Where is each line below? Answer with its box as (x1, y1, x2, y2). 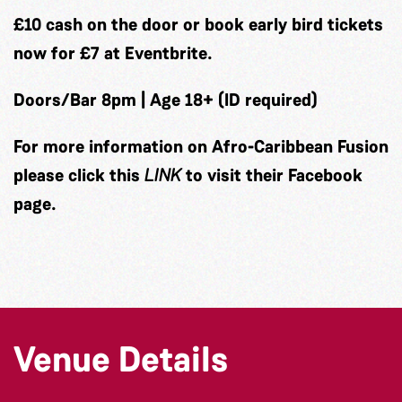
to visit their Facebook (181, 162, 363, 187)
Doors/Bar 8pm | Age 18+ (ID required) (13, 87, 318, 111)
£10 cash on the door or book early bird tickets (13, 12, 383, 36)
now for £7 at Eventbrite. (13, 40, 213, 65)
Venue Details (13, 336, 228, 383)
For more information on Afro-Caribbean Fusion (13, 134, 389, 158)
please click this (13, 162, 144, 187)
